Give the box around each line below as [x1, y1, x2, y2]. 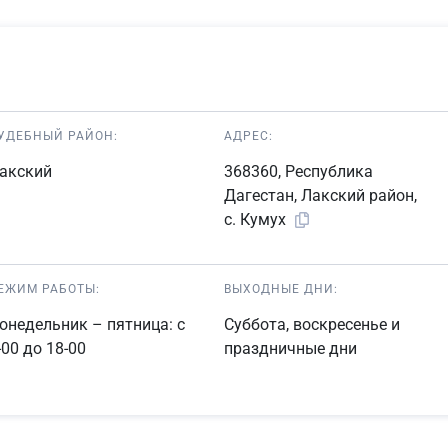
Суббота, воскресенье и [224, 315, 400, 334]
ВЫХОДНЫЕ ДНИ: [224, 282, 338, 296]
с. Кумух [224, 210, 290, 230]
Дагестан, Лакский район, [224, 186, 417, 205]
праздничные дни [224, 339, 357, 358]
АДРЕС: [224, 129, 273, 143]
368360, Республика [224, 162, 373, 181]
